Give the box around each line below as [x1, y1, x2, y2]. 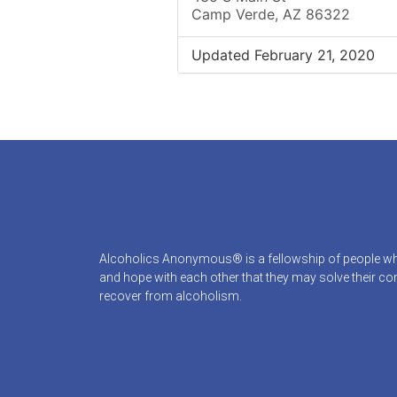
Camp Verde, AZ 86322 [191, 5, 350, 23]
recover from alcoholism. [99, 289, 242, 303]
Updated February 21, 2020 [191, 46, 375, 64]
